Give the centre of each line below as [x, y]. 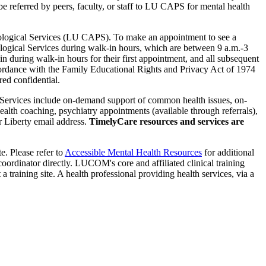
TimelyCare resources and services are [167, 122]
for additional [228, 153]
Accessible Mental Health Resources [133, 153]
